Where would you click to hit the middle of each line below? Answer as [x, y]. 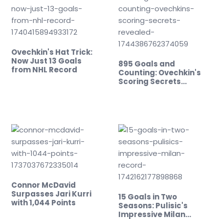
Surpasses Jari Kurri [51, 194]
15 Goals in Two [148, 197]
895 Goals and [147, 64]
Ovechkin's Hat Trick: [52, 52]
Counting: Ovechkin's [160, 73]
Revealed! [138, 90]
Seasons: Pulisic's [153, 206]
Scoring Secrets [150, 81]
